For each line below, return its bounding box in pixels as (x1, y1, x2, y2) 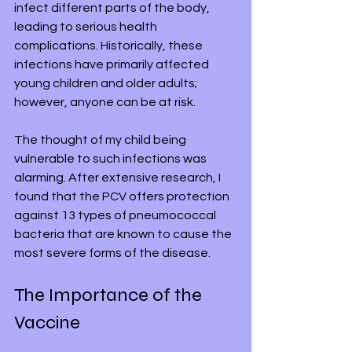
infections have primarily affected (14, 58, 211, 71)
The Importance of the (14, 284, 206, 306)
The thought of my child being (14, 134, 189, 146)
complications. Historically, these (14, 39, 205, 52)
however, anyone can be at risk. (14, 96, 196, 108)
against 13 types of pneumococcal (14, 209, 218, 222)
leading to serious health (14, 20, 159, 33)
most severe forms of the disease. (14, 247, 211, 259)
